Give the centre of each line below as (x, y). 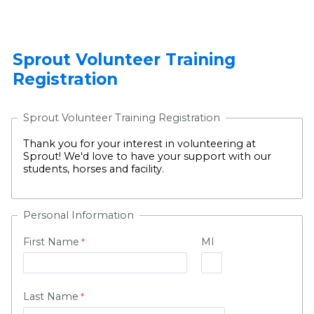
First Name (51, 242)
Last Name (51, 297)
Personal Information (78, 216)
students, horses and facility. (94, 169)
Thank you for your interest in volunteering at (139, 143)
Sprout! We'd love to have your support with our (147, 156)
